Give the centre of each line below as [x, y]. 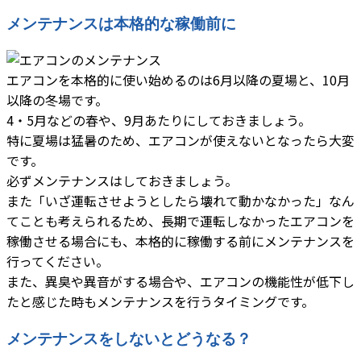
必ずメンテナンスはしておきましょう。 [122, 180]
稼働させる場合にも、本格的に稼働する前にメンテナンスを [180, 241]
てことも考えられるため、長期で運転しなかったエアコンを [180, 220]
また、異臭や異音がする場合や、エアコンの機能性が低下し [180, 281]
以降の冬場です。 [57, 100]
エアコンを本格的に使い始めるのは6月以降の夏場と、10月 [178, 79]
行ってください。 [58, 261]
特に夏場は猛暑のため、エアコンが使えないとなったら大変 [180, 140]
